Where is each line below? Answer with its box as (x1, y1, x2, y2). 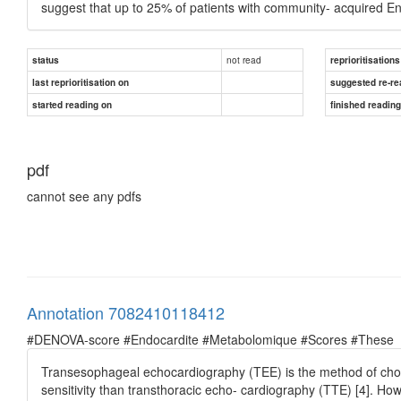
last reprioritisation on (32, 75, 129, 89)
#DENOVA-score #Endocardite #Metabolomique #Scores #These (27, 329, 394, 348)
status (32, 53, 59, 66)
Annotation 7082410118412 (27, 300, 225, 324)
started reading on (32, 98, 112, 111)
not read (226, 52, 261, 66)
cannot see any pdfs (27, 186, 141, 205)
